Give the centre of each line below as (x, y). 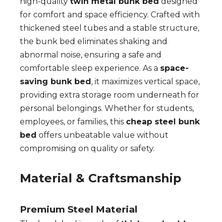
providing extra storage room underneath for (110, 95)
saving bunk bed (55, 82)
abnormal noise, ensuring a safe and (91, 55)
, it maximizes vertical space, (145, 82)
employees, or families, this (73, 122)
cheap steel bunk (163, 122)
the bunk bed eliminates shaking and (94, 41)
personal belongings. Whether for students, (107, 108)
